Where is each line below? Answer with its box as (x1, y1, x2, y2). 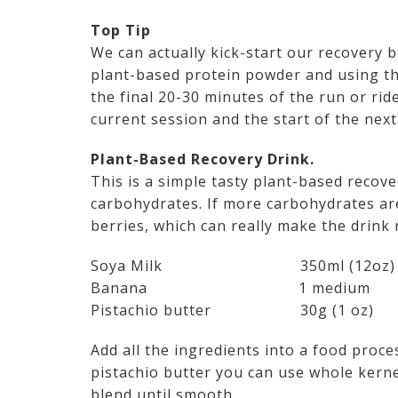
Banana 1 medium (91, 278, 370, 298)
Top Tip (91, 20, 151, 41)
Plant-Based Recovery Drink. (91, 149, 314, 170)
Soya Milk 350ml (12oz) (91, 256, 395, 276)
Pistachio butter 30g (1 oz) (91, 300, 374, 321)
